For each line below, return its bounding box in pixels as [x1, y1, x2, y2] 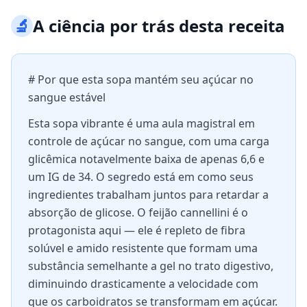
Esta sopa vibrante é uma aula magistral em [28, 116, 255, 131]
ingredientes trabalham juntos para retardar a [28, 187, 269, 202]
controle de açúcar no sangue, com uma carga [28, 134, 269, 149]
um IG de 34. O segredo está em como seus [28, 169, 254, 184]
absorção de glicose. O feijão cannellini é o [28, 205, 248, 220]
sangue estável [28, 90, 106, 105]
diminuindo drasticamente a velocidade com [28, 276, 258, 291]
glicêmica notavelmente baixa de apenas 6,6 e [28, 151, 265, 167]
